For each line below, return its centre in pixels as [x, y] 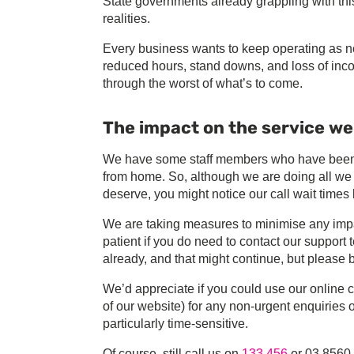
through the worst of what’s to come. [203, 84]
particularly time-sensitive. [175, 324]
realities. [126, 19]
